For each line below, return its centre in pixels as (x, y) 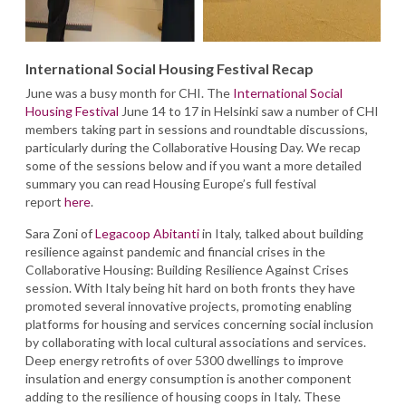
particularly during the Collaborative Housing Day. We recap (193, 147)
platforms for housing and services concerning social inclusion (199, 324)
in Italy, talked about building (281, 233)
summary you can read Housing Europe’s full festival (171, 184)
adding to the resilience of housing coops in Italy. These (183, 396)
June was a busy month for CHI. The (129, 93)
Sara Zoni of (60, 233)
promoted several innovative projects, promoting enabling (188, 306)
